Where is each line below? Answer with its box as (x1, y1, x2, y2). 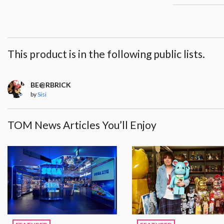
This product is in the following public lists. (7, 47, 205, 60)
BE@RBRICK (30, 80, 71, 89)
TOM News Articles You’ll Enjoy (7, 118, 156, 131)
